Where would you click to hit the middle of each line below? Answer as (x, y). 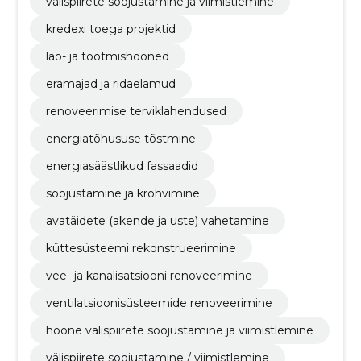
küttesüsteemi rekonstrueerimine (141, 249)
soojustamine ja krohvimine (122, 194)
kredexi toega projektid (110, 29)
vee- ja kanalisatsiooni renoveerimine (149, 276)
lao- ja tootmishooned (107, 57)
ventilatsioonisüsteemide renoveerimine (159, 303)
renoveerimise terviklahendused (136, 112)
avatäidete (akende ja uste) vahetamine (157, 221)
